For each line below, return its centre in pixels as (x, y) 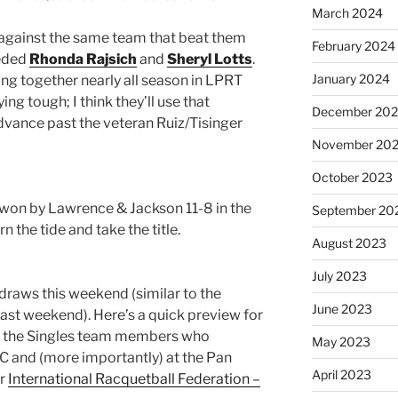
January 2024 (350, 78)
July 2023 (339, 275)
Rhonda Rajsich (83, 59)
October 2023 (352, 177)
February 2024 (353, 45)
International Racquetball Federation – (134, 378)
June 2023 (342, 308)
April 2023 (341, 374)
